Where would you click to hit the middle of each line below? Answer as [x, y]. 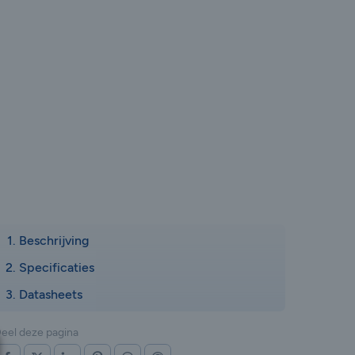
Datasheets [51, 294]
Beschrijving [54, 240]
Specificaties [57, 267]
